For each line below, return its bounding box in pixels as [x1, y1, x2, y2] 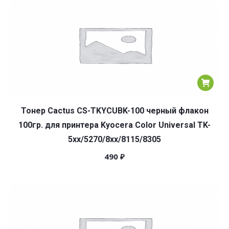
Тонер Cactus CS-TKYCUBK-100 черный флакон [20, 106, 209, 116]
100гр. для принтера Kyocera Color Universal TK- [18, 120, 211, 130]
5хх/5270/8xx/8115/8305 [68, 134, 161, 144]
